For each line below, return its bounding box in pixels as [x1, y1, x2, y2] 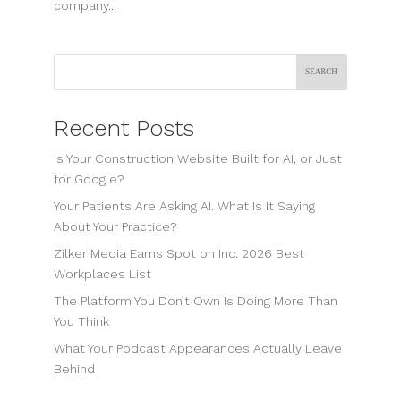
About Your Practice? [53, 218, 177, 234]
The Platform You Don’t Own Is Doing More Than [53, 293, 337, 308]
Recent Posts [53, 114, 194, 141]
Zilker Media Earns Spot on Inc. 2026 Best [53, 245, 304, 260]
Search [305, 65, 338, 78]
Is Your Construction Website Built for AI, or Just [53, 150, 342, 166]
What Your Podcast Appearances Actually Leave [53, 340, 342, 355]
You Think [53, 313, 109, 328]
